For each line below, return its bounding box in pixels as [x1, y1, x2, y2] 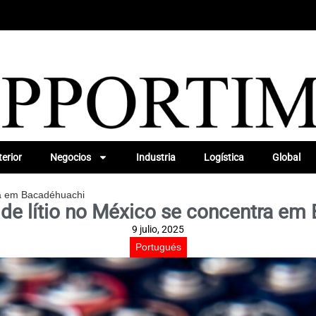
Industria [135, 151, 176, 163]
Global [272, 151, 300, 163]
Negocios [49, 151, 91, 163]
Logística [203, 151, 244, 163]
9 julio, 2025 [132, 223, 184, 235]
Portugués [135, 241, 181, 253]
